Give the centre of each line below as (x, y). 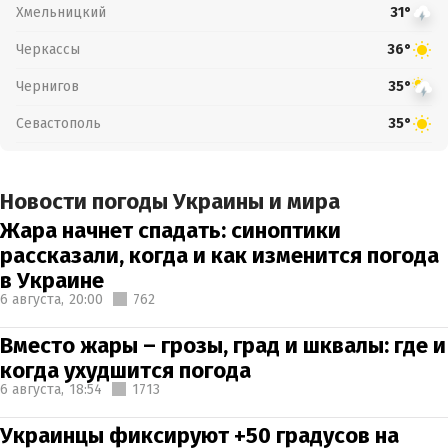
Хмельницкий (61, 12)
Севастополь (58, 123)
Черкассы (48, 49)
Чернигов (47, 86)
